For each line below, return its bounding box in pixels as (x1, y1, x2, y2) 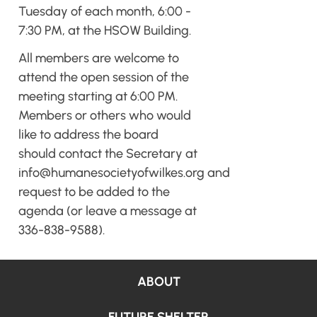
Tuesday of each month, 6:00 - (18, 4, 191, 19)
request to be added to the (18, 184, 170, 200)
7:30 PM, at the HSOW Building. (18, 23, 191, 38)
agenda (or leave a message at (18, 203, 197, 219)
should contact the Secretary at (18, 146, 197, 161)
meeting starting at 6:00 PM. (18, 88, 178, 104)
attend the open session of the (18, 69, 189, 85)
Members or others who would (18, 108, 191, 123)
